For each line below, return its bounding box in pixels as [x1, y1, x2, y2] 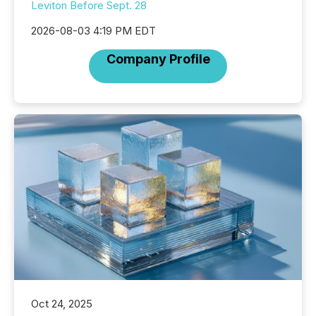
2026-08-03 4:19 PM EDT [31, 24, 156, 37]
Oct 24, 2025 [31, 297, 92, 310]
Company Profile [106, 51, 210, 66]
